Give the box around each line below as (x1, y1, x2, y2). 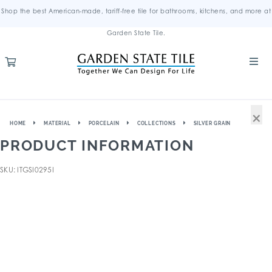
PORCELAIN (88, 120, 120, 126)
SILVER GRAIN (193, 120, 231, 126)
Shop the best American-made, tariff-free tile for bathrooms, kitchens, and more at (1, 7, 271, 15)
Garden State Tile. (106, 29, 166, 36)
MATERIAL (44, 120, 71, 126)
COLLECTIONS (137, 120, 176, 126)
